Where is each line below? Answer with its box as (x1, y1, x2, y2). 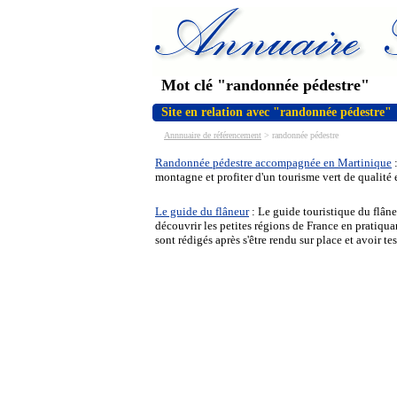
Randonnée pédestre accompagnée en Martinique (155, 156, 392, 169)
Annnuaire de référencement (164, 130, 261, 140)
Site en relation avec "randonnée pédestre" (161, 105, 392, 119)
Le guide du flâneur (155, 205, 249, 218)
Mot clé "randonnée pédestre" (161, 76, 370, 94)
